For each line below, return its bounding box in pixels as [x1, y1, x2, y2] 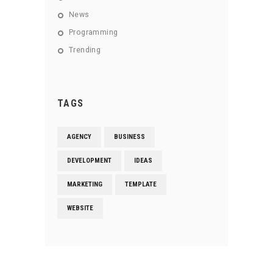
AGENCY [67, 132, 91, 141]
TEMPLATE [125, 180, 157, 188]
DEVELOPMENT [67, 156, 112, 165]
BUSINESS [114, 132, 145, 141]
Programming [69, 27, 118, 37]
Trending [69, 45, 101, 54]
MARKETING [67, 180, 102, 188]
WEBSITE [67, 204, 93, 212]
